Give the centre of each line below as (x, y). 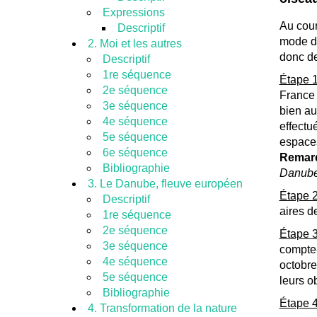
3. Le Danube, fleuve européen (165, 184)
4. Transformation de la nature (162, 308)
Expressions (133, 12)
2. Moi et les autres (135, 44)
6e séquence (135, 152)
